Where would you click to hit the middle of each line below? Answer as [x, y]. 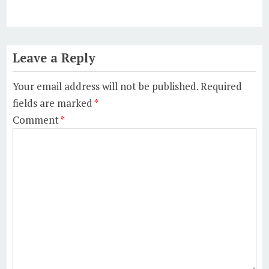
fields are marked [54, 103]
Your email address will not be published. [106, 86]
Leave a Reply [54, 58]
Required [222, 86]
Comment [37, 119]
